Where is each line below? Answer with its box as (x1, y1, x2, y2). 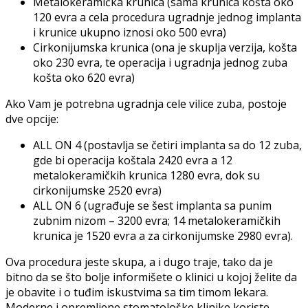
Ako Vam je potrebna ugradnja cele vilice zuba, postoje (5, 96, 287, 112)
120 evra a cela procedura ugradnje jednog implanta (33, 10, 301, 25)
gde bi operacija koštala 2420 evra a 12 (33, 153, 232, 168)
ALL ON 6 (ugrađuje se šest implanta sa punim (33, 198, 272, 214)
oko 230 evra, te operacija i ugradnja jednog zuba (33, 55, 287, 71)
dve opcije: (5, 111, 58, 127)
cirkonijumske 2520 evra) (33, 183, 162, 199)
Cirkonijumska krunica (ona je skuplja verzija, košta (33, 40, 297, 56)
